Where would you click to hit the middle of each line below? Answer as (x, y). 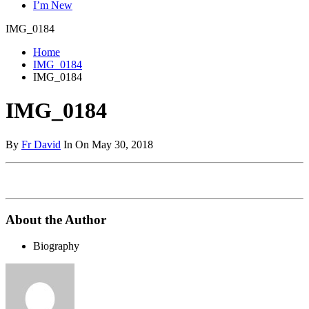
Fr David (41, 144)
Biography (56, 246)
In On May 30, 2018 (107, 144)
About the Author (56, 219)
